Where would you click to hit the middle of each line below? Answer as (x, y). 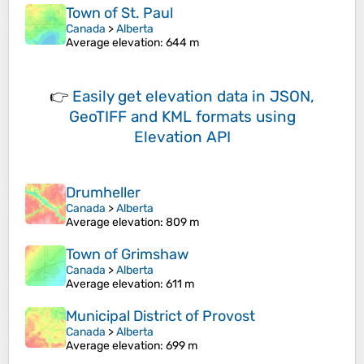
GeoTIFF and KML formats (160, 117)
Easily (95, 97)
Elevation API (182, 137)
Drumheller (103, 193)
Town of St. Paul (119, 13)
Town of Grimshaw (127, 255)
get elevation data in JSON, (216, 97)
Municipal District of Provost (160, 316)
